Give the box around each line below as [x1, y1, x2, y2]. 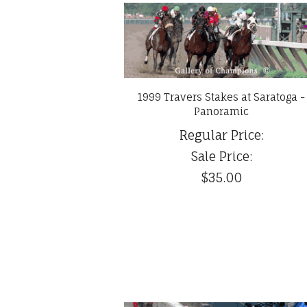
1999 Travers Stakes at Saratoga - [138, 90, 306, 104]
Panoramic [194, 105, 249, 119]
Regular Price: [179, 127, 264, 143]
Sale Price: [191, 149, 252, 164]
